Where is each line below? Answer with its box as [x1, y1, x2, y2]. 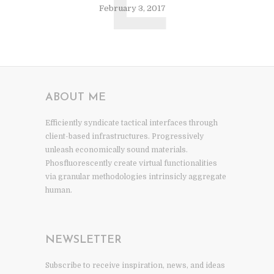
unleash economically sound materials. [45, 146, 188, 154]
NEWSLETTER [45, 234, 122, 246]
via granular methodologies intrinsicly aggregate [45, 172, 226, 181]
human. [45, 186, 72, 194]
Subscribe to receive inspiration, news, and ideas [45, 261, 225, 270]
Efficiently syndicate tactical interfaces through [45, 119, 218, 127]
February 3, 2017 [99, 4, 166, 13]
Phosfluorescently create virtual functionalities [45, 159, 217, 168]
